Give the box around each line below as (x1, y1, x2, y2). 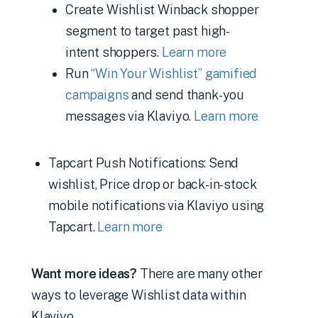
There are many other (137, 266, 263, 281)
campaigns (65, 87, 129, 102)
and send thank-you (128, 87, 244, 102)
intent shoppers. (65, 45, 162, 60)
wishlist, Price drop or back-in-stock (48, 177, 257, 192)
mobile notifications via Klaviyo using (48, 198, 265, 213)
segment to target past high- (65, 23, 230, 38)
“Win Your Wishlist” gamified (91, 66, 258, 81)
